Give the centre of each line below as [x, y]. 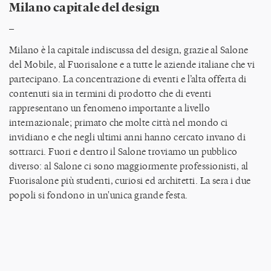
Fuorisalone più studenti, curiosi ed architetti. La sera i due [130, 180]
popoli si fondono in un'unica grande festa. [99, 195]
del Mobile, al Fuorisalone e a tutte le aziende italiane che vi [132, 64]
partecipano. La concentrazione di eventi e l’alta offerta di [128, 79]
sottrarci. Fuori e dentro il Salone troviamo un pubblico [123, 151]
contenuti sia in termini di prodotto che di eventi [110, 93]
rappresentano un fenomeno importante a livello [110, 108]
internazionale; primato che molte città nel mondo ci [119, 122]
